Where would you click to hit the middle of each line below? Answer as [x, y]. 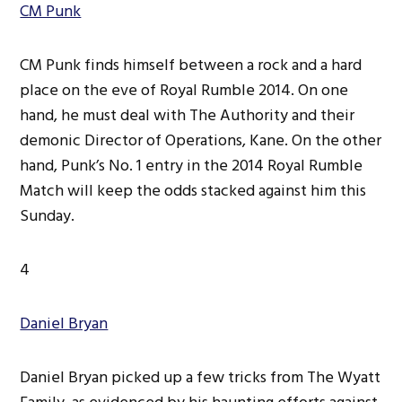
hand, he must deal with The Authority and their [188, 115]
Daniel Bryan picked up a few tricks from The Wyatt [201, 377]
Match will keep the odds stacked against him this [193, 190]
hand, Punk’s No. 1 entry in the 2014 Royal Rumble [192, 165]
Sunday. [48, 215]
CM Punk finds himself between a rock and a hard [191, 65]
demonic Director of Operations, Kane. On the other [201, 140]
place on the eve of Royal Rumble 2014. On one [184, 90]
